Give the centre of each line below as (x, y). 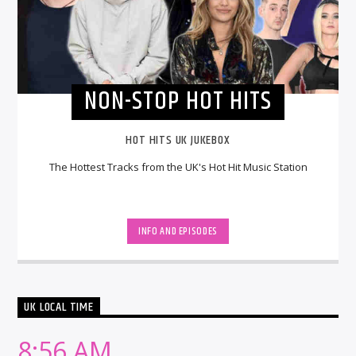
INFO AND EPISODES (178, 232)
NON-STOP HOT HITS (178, 102)
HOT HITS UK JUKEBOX (178, 140)
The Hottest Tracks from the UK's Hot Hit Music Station (178, 166)
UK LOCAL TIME (59, 308)
